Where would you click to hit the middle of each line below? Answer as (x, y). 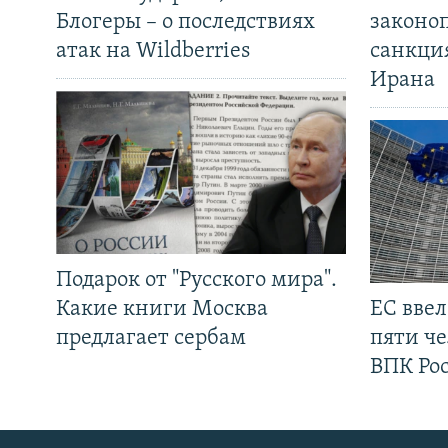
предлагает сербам (151, 339)
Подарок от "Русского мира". (196, 281)
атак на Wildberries (153, 52)
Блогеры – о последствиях (185, 23)
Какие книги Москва (162, 310)
